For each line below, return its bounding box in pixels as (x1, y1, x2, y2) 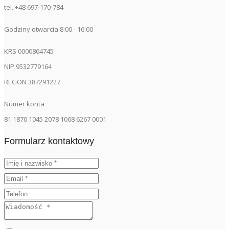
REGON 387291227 (4, 77, 60, 86)
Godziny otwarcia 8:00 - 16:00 (4, 24, 93, 34)
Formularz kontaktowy (4, 135, 94, 146)
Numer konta (4, 99, 44, 108)
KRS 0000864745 (4, 46, 54, 56)
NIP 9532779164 (4, 61, 52, 71)
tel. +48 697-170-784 (4, 2, 63, 12)
